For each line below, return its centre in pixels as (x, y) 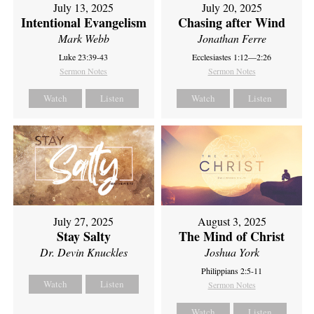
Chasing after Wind (232, 23)
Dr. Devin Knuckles (83, 252)
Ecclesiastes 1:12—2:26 (232, 57)
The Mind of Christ (232, 236)
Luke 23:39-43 (84, 57)
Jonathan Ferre (232, 39)
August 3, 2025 (232, 221)
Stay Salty (83, 236)
